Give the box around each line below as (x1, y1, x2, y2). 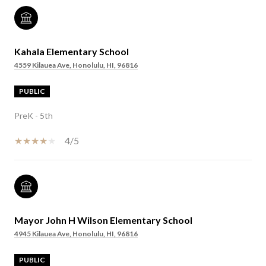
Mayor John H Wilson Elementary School (14, 214, 192, 226)
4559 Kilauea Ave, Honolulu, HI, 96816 (14, 60, 138, 69)
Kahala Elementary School (14, 45, 129, 57)
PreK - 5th (14, 110, 53, 121)
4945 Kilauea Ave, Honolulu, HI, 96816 (14, 229, 138, 238)
